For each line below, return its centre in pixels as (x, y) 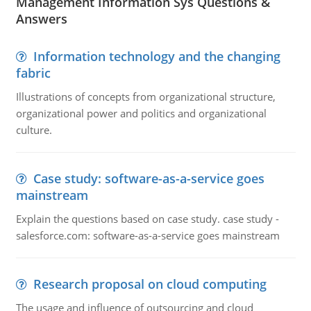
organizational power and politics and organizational (141, 113)
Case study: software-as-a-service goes (149, 178)
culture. (34, 130)
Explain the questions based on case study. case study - (147, 219)
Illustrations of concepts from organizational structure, (145, 96)
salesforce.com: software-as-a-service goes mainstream (148, 235)
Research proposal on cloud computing (150, 284)
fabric (33, 73)
